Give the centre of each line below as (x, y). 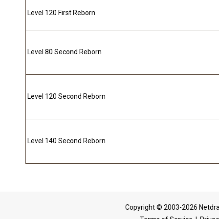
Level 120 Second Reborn (66, 97)
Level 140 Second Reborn (66, 141)
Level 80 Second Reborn (65, 52)
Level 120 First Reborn (61, 13)
